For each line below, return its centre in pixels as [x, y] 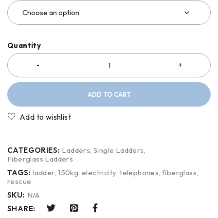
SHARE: [21, 208]
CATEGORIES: [34, 150]
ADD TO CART [109, 94]
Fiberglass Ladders [40, 159]
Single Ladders [119, 150]
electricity [99, 172]
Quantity [24, 45]
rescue [19, 181]
